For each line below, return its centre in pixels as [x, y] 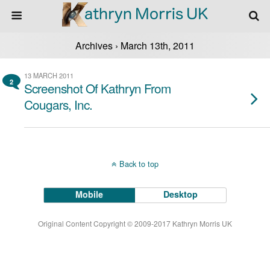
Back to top [139, 164]
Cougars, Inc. [58, 104]
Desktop [181, 194]
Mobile [89, 194]
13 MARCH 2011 [49, 75]
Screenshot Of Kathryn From [97, 88]
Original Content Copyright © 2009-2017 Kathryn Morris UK [135, 223]
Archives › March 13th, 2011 [135, 46]
